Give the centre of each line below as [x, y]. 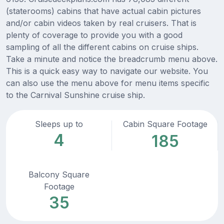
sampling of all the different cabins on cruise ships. [102, 47]
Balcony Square [59, 175]
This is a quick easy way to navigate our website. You [107, 71]
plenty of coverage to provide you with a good [94, 35]
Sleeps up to [59, 124]
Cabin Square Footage [165, 124]
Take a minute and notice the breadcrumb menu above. [112, 59]
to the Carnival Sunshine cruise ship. [75, 95]
